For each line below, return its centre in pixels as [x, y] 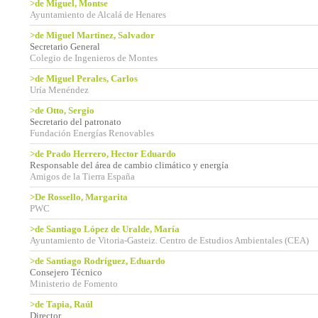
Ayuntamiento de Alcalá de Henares [98, 15]
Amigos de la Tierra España [82, 176]
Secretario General [65, 46]
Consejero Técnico [66, 272]
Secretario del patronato [76, 122]
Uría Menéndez [59, 90]
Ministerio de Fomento [74, 284]
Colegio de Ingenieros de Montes [94, 58]
